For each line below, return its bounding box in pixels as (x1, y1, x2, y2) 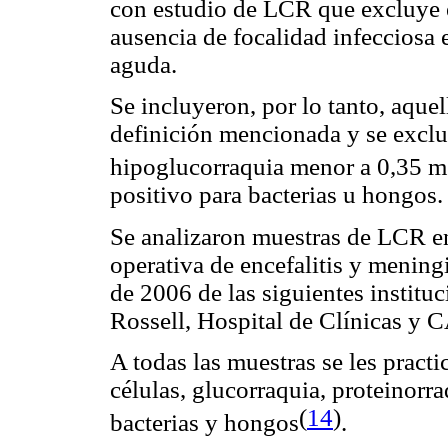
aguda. (110, 50, 177, 78)
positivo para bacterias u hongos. (110, 181, 443, 209)
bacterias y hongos (110, 409, 299, 437)
